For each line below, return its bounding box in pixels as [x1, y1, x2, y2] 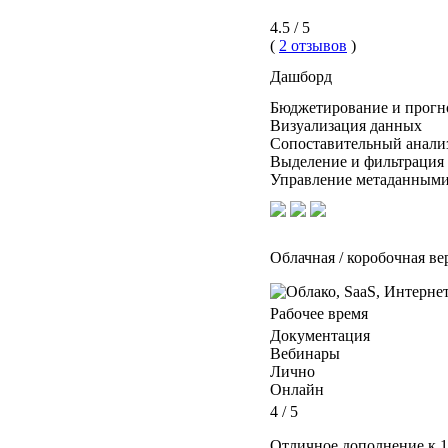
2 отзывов [279, 37, 347, 55]
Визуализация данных [270, 117, 422, 135]
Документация [270, 327, 370, 345]
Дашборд [270, 68, 332, 86]
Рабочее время [270, 305, 368, 323]
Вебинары [270, 345, 340, 363]
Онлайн [270, 381, 324, 399]
